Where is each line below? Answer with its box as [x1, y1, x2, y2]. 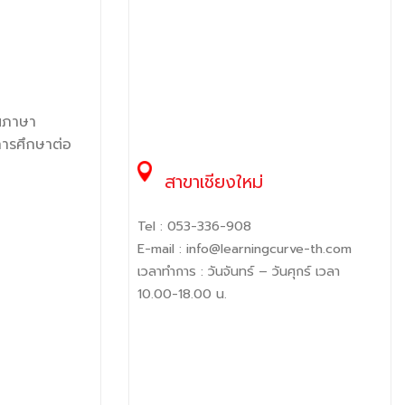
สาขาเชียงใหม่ [157, 168, 263, 195]
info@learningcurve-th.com [186, 238, 352, 259]
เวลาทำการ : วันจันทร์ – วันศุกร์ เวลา [137, 260, 340, 281]
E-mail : [137, 238, 186, 259]
